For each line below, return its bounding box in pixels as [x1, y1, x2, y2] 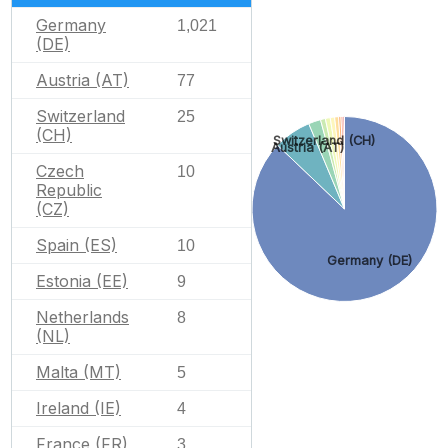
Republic [36, 179, 102, 200]
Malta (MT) [36, 361, 121, 382]
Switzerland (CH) [272, 132, 375, 148]
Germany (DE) [327, 253, 413, 269]
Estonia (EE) [36, 270, 128, 291]
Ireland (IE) [36, 397, 121, 418]
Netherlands [36, 306, 129, 327]
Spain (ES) [36, 234, 117, 255]
